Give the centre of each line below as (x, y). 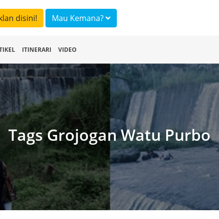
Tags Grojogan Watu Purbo (109, 135)
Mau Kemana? (88, 18)
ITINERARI (37, 50)
